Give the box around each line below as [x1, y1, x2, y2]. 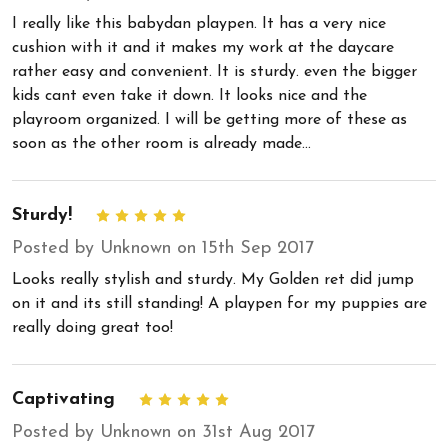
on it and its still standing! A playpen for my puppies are [12, 295, 427, 312]
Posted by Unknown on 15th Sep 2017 [12, 238, 314, 258]
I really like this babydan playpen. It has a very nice [12, 15, 386, 32]
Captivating [12, 389, 115, 409]
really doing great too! [12, 319, 173, 336]
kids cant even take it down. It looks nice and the [12, 87, 367, 104]
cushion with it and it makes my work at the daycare [12, 39, 394, 56]
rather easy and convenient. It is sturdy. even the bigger [12, 63, 417, 80]
